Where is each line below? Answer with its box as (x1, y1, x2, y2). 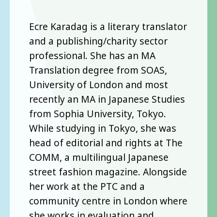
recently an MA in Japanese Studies (29, 92, 185, 106)
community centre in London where (29, 194, 187, 207)
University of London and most (29, 77, 168, 91)
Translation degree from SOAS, (29, 63, 167, 77)
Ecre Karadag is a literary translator (29, 19, 187, 33)
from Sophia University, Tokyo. (29, 107, 166, 120)
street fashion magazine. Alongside (29, 165, 187, 178)
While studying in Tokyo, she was (29, 121, 176, 135)
